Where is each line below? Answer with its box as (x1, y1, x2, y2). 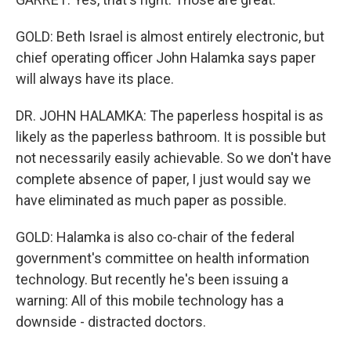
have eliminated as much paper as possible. (16, 192, 287, 208)
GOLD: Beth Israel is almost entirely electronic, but (16, 28, 324, 45)
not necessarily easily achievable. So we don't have (16, 150, 331, 166)
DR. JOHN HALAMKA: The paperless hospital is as (16, 107, 324, 124)
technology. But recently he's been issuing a (16, 271, 288, 288)
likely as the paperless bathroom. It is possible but (16, 128, 326, 145)
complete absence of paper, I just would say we (16, 171, 311, 187)
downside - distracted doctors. (16, 313, 206, 330)
